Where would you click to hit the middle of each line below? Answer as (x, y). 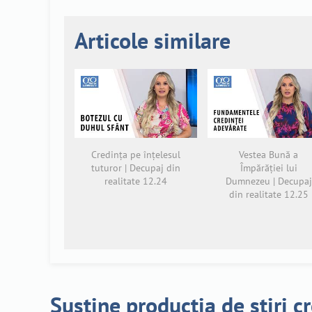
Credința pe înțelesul (135, 154)
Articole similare (153, 40)
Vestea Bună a (269, 154)
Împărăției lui (268, 167)
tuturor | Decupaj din (135, 167)
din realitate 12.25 (268, 194)
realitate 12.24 (135, 181)
